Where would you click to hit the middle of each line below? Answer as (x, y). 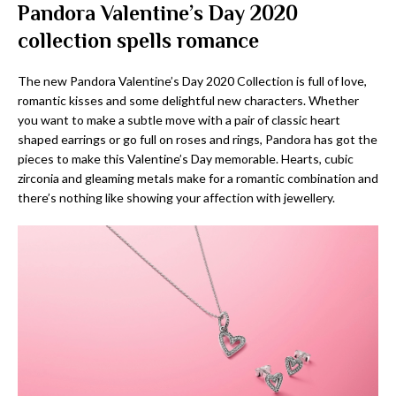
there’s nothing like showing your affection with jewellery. (176, 198)
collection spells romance (138, 41)
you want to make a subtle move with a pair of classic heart (179, 120)
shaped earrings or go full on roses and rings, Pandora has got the (198, 140)
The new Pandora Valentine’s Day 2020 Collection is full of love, (192, 81)
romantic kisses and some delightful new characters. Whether (188, 101)
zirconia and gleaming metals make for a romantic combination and (198, 179)
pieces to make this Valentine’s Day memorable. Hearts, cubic (186, 159)
